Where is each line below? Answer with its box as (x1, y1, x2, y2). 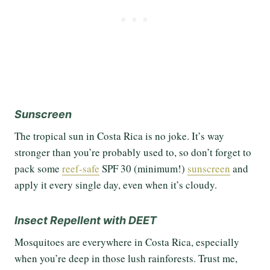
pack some (14, 162, 62, 176)
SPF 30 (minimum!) (99, 162, 187, 176)
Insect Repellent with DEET (14, 214, 157, 227)
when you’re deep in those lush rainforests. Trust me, (14, 251, 237, 266)
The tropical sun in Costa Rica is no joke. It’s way (14, 129, 224, 143)
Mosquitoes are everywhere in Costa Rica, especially (14, 235, 239, 250)
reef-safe (62, 162, 99, 176)
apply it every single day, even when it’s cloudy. (14, 178, 221, 192)
